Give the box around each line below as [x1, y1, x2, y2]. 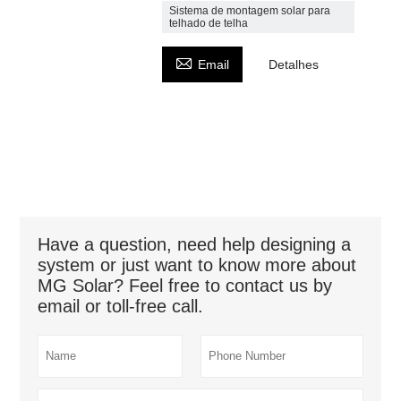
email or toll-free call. [38, 295, 204, 316]
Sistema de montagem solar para [169, 4, 331, 17]
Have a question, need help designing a [38, 234, 352, 254]
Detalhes [269, 56, 320, 72]
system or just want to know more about [38, 254, 357, 275]
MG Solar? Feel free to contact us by [38, 275, 333, 295]
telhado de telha [169, 16, 249, 30]
